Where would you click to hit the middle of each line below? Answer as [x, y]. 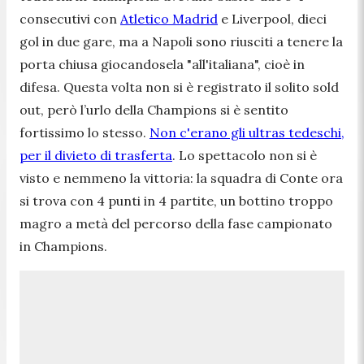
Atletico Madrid [169, 18]
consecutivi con [70, 18]
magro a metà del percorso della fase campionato [176, 223]
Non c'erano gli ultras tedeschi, [247, 132]
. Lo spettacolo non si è [245, 155]
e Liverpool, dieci [272, 18]
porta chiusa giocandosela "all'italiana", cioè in [162, 64]
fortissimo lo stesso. [84, 132]
